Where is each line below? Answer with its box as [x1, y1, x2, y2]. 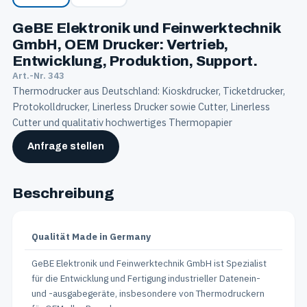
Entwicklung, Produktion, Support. [12, 53, 258, 69]
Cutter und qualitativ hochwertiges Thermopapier [12, 116, 232, 129]
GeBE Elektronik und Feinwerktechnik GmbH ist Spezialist [32, 257, 267, 269]
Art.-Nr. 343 [12, 70, 64, 82]
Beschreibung [12, 186, 114, 201]
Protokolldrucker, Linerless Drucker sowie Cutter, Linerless [12, 100, 270, 113]
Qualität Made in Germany [32, 230, 151, 243]
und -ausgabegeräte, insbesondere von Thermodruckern [32, 287, 265, 299]
